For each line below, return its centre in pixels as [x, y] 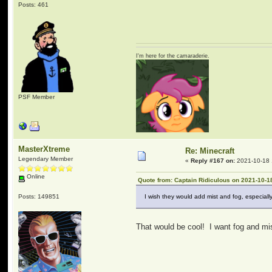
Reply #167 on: [213, 161]
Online [35, 176]
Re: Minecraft [210, 151]
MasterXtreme [44, 149]
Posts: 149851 [39, 196]
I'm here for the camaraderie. [173, 56]
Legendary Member [46, 159]
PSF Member [37, 97]
